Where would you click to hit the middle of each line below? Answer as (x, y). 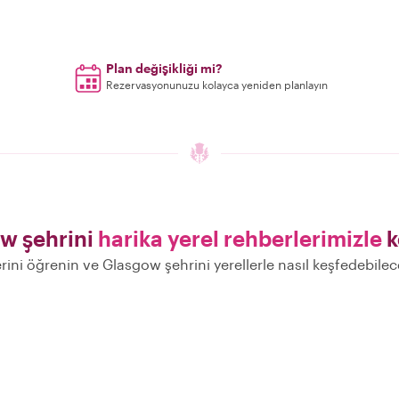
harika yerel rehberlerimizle (240, 238)
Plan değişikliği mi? (164, 68)
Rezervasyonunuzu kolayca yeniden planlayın (217, 85)
